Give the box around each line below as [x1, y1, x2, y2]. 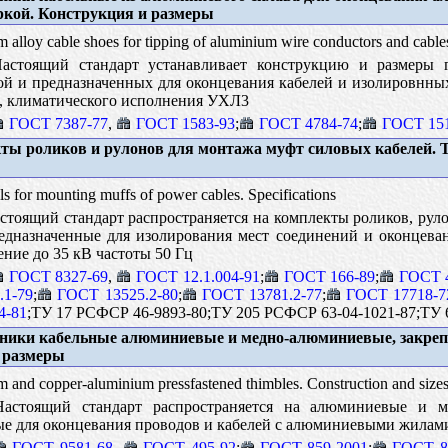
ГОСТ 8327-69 [8, 267, 109, 285]
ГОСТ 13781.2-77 [201, 285, 322, 303]
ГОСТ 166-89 [283, 267, 375, 285]
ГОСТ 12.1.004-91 [136, 267, 260, 285]
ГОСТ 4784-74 [258, 114, 358, 132]
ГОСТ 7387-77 [8, 114, 108, 132]
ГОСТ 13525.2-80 [57, 285, 178, 303]
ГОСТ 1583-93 [135, 114, 235, 132]
